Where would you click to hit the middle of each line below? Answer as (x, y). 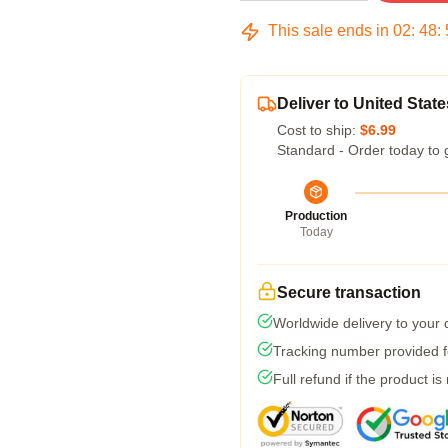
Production (316, 216)
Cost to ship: (318, 130)
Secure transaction (349, 292)
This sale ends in (328, 30)
